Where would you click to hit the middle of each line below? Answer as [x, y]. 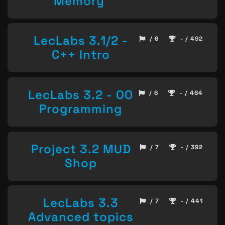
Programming [80, 109]
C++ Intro [81, 55]
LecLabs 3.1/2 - [81, 41]
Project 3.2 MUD [81, 149]
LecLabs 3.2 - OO [80, 95]
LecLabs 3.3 [81, 203]
